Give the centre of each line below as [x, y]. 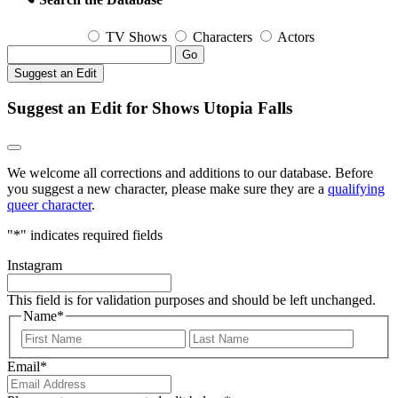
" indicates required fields [92, 235]
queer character [49, 205]
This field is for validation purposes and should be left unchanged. [191, 300]
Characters [223, 36]
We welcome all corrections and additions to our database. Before [190, 173]
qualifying [356, 189]
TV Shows [136, 36]
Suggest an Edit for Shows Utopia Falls [150, 108]
